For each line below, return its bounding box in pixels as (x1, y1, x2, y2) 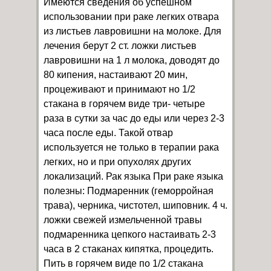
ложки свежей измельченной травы (44, 215, 202, 225)
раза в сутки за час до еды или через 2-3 (44, 113, 224, 123)
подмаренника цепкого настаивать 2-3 (44, 229, 216, 240)
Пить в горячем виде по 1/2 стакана (44, 258, 203, 269)
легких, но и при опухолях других (44, 157, 191, 167)
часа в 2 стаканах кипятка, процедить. (44, 244, 214, 254)
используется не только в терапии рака (44, 142, 219, 152)
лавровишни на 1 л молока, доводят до (44, 55, 220, 65)
